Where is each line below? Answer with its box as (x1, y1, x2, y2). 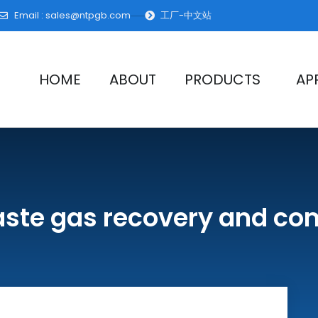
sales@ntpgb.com (45, 9, 131, 22)
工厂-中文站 (160, 9, 212, 22)
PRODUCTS (185, 69, 261, 89)
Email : (13, 9, 45, 22)
